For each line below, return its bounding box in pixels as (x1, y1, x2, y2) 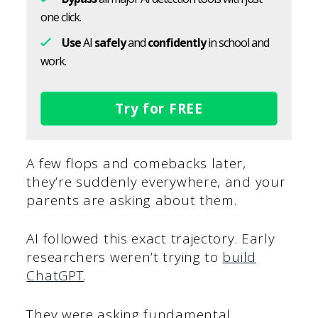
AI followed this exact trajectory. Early (26, 229, 275, 248)
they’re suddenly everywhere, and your (26, 172, 286, 191)
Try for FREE (115, 99, 203, 118)
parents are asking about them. (26, 190, 237, 209)
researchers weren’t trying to (26, 248, 223, 267)
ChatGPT (26, 266, 84, 285)
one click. (40, 9, 82, 25)
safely (94, 34, 126, 50)
